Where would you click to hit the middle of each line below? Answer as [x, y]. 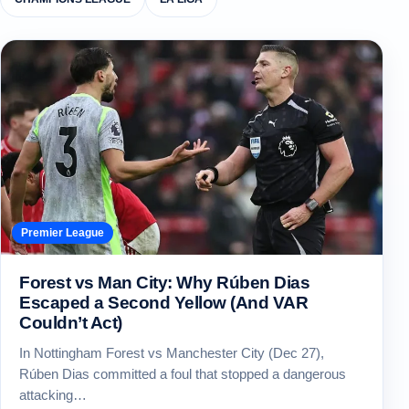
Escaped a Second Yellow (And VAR [164, 303]
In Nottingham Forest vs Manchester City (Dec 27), [172, 353]
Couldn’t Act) [71, 323]
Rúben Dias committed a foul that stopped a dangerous [183, 374]
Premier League [63, 233]
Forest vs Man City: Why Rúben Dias [165, 283]
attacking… [53, 395]
